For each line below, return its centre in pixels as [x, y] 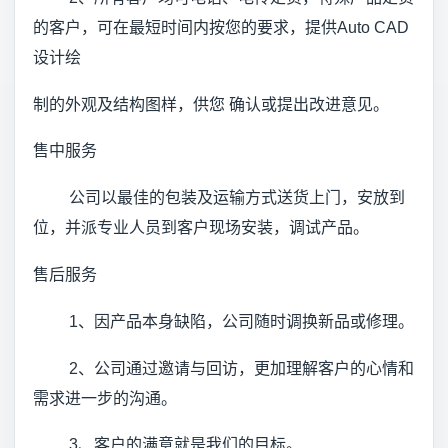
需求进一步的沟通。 [105, 398]
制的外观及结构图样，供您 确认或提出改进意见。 [211, 104]
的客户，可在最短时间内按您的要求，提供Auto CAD [221, 27]
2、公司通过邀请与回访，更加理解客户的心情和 [223, 368]
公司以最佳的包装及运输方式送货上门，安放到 [219, 198]
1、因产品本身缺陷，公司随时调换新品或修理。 [223, 321]
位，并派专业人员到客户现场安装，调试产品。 [201, 228]
